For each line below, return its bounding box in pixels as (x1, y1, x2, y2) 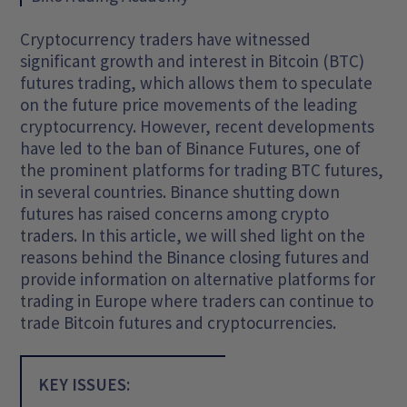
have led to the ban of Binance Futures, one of (20, 137, 362, 159)
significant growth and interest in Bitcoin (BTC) (20, 50, 365, 72)
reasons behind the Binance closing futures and (20, 246, 371, 268)
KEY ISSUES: (38, 373, 131, 395)
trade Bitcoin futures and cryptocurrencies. (20, 312, 337, 333)
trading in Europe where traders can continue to (20, 290, 374, 312)
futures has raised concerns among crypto (20, 203, 330, 224)
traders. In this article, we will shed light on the (20, 224, 366, 246)
